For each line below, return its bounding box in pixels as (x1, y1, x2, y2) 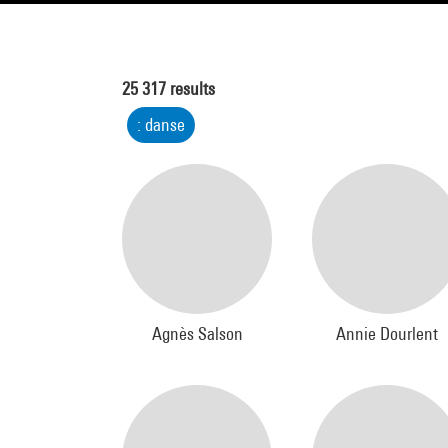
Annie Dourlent (336, 323, 438, 344)
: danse (137, 114, 185, 135)
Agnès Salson (151, 323, 243, 344)
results (166, 78, 215, 99)
